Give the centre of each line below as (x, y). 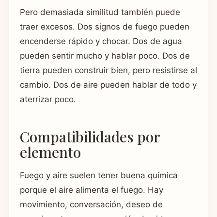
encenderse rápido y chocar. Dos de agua (101, 41)
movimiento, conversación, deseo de (91, 204)
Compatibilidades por (90, 137)
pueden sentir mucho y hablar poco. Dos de (105, 55)
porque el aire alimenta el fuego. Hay (92, 190)
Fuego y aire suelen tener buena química (99, 175)
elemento (50, 152)
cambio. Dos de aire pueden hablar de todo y (108, 85)
